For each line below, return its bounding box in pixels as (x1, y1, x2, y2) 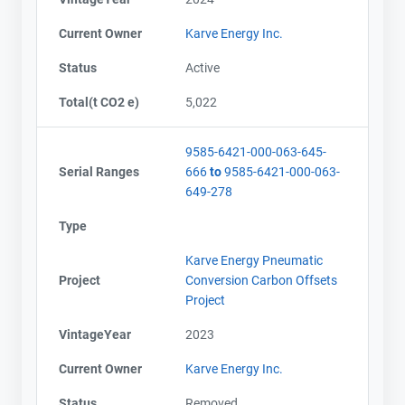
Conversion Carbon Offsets (185, 272, 337, 287)
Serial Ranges (59, 164, 139, 179)
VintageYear (59, 326, 131, 342)
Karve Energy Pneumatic (185, 252, 323, 268)
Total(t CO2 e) (59, 94, 139, 109)
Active (185, 60, 220, 75)
